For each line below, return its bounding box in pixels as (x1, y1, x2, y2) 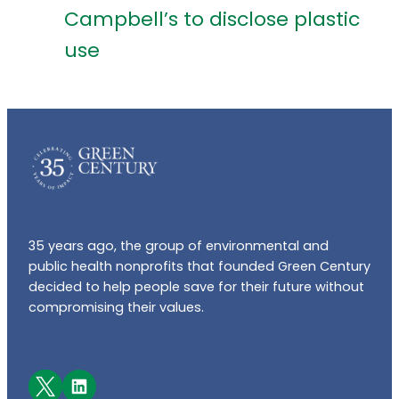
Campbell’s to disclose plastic (64, 4, 360, 33)
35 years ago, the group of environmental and (28, 236, 329, 255)
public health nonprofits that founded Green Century (28, 256, 370, 275)
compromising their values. (28, 297, 208, 316)
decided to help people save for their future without (28, 277, 364, 296)
